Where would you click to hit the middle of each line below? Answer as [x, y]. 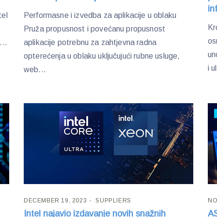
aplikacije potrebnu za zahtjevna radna [90, 43]
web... [35, 70]
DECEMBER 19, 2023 [55, 200]
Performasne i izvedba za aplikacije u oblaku [100, 15]
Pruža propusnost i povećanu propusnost [94, 29]
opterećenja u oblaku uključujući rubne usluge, [102, 56]
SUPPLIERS [113, 200]
